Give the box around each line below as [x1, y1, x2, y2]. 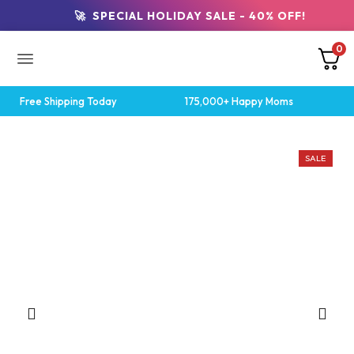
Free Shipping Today [20, 95, 117, 107]
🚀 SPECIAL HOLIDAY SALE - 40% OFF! [74, 8, 310, 23]
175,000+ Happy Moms [185, 95, 293, 107]
